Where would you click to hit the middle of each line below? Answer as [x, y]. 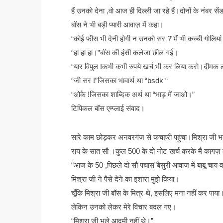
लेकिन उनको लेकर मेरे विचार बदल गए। [124, 207]
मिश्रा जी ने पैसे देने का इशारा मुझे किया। [125, 179]
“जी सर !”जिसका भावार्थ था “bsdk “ [119, 81]
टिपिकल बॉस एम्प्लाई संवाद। [108, 109]
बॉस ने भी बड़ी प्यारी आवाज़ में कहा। [117, 25]
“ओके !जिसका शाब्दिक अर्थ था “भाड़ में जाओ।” [133, 95]
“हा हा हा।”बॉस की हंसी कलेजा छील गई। [125, 53]
